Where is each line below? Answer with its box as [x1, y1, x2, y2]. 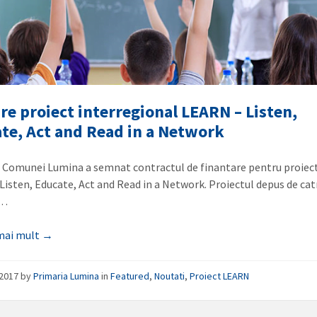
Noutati [154, 270, 185, 282]
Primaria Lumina [33, 270, 100, 282]
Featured [110, 270, 150, 282]
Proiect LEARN [190, 270, 250, 282]
